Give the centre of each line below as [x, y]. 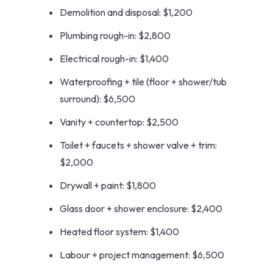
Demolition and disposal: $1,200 [126, 12]
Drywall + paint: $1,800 [108, 186]
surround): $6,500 [97, 99]
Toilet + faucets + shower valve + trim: [138, 145]
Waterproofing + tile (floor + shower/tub [143, 82]
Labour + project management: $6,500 [142, 255]
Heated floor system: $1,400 [119, 232]
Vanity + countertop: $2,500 [119, 122]
